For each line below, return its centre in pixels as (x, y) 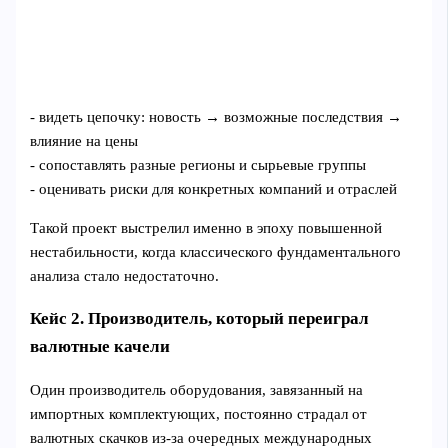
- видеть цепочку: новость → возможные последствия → (216, 117)
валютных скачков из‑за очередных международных (201, 437)
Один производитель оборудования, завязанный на (197, 389)
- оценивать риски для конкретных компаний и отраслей (214, 189)
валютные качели (100, 346)
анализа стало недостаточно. (125, 275)
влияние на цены (84, 141)
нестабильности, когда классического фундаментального (216, 251)
